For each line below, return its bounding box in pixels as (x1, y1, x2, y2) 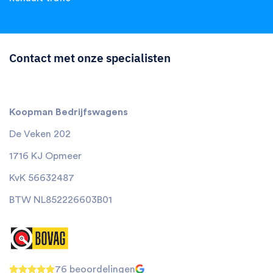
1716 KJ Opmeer (9, 151, 82, 161)
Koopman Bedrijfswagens (9, 107, 128, 118)
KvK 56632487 (9, 173, 74, 183)
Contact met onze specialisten (9, 50, 171, 66)
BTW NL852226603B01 (9, 195, 112, 205)
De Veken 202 (9, 129, 71, 140)
